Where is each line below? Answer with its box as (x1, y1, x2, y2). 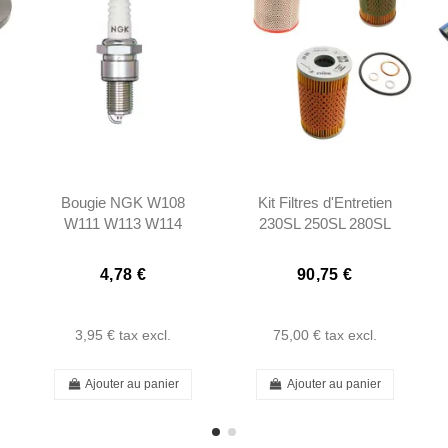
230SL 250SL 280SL (258, 215, 391, 233)
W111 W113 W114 (64, 215, 183, 233)
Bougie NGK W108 (61, 194, 186, 212)
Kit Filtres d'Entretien (257, 194, 392, 212)
